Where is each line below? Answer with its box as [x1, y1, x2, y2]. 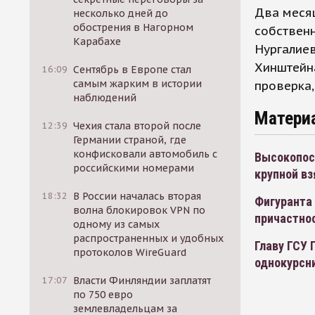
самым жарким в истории [73, 77, 202, 90]
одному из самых [73, 218, 160, 231]
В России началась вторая [73, 190, 202, 202]
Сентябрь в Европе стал [73, 63, 192, 76]
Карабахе [73, 35, 122, 48]
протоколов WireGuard [73, 246, 187, 259]
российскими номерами [73, 162, 195, 174]
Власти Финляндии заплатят [73, 274, 212, 287]
